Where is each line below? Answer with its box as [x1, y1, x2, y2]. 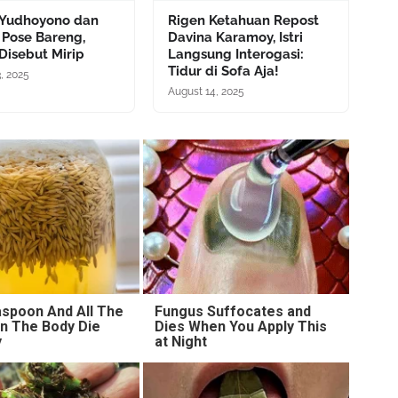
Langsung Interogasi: [167, 45, 304, 62]
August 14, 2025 [167, 84, 244, 98]
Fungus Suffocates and [154, 302, 311, 320]
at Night [154, 332, 207, 350]
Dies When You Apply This [154, 317, 327, 335]
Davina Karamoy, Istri [167, 28, 303, 45]
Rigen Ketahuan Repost [167, 12, 319, 28]
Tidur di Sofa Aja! [167, 62, 279, 79]
